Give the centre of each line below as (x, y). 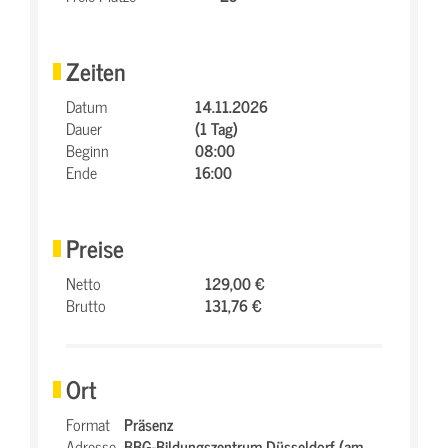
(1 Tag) (216, 128)
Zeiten (96, 70)
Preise (95, 247)
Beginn (87, 150)
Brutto (86, 305)
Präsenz (148, 424)
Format (88, 424)
